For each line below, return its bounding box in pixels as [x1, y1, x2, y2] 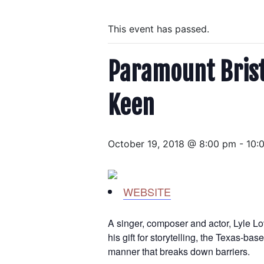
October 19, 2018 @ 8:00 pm [108, 138, 236, 150]
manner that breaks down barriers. [108, 245, 250, 258]
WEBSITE [123, 184, 171, 199]
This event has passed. [108, 23, 209, 35]
